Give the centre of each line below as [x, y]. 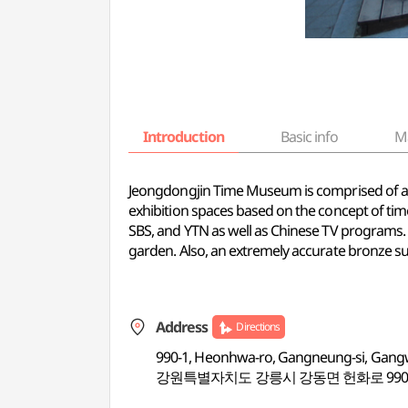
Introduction [184, 137]
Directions [258, 326]
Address [182, 327]
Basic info [309, 137]
